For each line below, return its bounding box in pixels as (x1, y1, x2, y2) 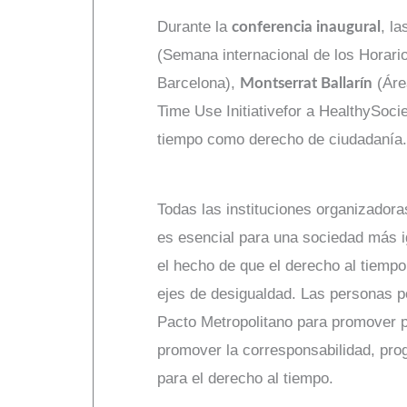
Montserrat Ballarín (240, 74, 372, 91)
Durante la (157, 17, 232, 35)
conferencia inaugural (232, 18, 381, 35)
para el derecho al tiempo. (157, 369, 333, 387)
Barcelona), (157, 74, 240, 92)
